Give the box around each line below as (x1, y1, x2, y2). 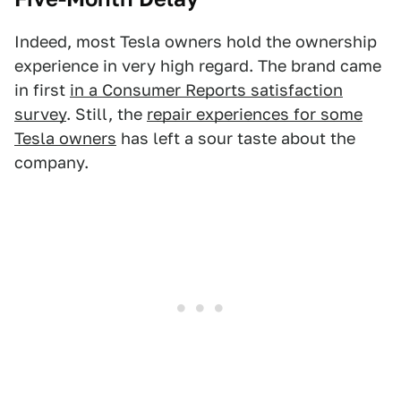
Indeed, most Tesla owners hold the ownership (14, 32, 377, 51)
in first (14, 81, 70, 99)
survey (14, 105, 66, 124)
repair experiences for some (147, 105, 363, 124)
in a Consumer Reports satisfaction (70, 81, 343, 99)
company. (14, 153, 89, 172)
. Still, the (66, 105, 147, 124)
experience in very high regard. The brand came (14, 56, 381, 75)
